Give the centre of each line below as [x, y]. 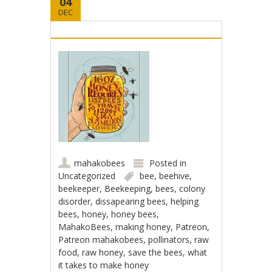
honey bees [134, 214]
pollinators [169, 240]
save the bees [156, 252]
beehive [175, 176]
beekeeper [79, 189]
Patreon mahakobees [101, 240]
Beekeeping [128, 189]
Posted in [168, 163]
